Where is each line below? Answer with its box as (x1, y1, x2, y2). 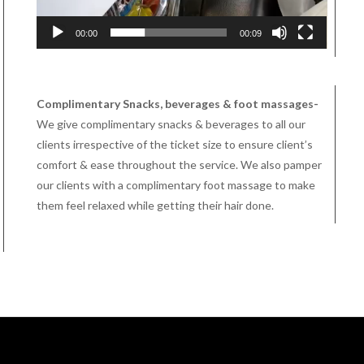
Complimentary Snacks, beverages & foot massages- (36, 96, 318, 110)
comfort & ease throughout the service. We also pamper (36, 157, 322, 171)
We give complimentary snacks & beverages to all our (36, 116, 305, 131)
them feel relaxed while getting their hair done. (36, 197, 274, 212)
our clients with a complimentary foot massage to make (36, 177, 315, 192)
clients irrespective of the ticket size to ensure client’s (36, 136, 313, 151)
